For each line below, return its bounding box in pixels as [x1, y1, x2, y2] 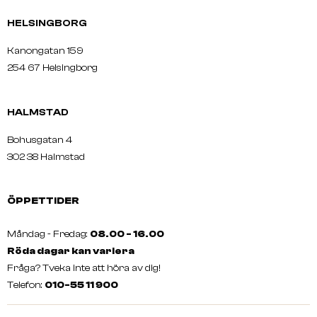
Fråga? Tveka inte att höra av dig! [7, 263, 161, 275]
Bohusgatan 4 [7, 134, 72, 146]
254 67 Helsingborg [7, 62, 98, 74]
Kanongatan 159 [7, 45, 126, 57]
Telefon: [7, 279, 45, 292]
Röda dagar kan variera [7, 246, 134, 258]
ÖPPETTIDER [7, 195, 79, 207]
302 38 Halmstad [7, 151, 85, 163]
